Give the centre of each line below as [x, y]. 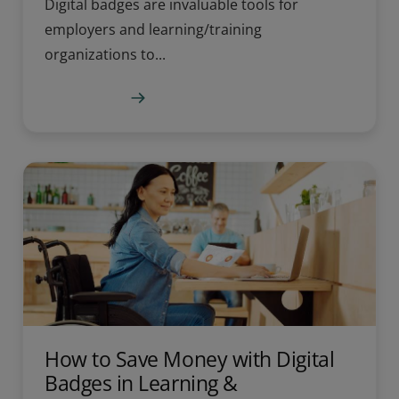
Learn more [84, 98]
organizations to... [105, 55]
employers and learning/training [153, 30]
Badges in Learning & [141, 383]
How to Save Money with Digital [190, 358]
